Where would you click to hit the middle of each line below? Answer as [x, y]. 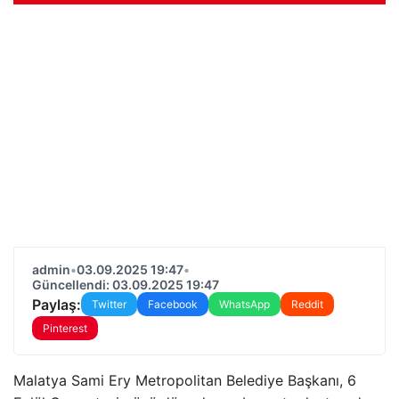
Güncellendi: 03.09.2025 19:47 [126, 285]
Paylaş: [57, 304]
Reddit [307, 304]
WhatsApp [244, 304]
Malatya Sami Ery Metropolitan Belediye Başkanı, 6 [185, 380]
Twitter [109, 304]
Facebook [173, 304]
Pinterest [65, 328]
